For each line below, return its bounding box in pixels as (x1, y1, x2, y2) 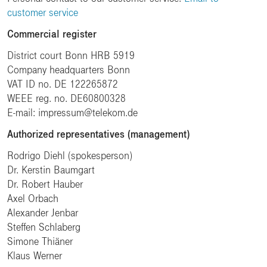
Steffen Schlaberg (7, 222, 80, 232)
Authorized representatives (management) (7, 129, 190, 139)
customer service (7, 7, 78, 18)
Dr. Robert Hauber (7, 179, 83, 190)
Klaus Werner (7, 250, 62, 261)
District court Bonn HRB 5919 (7, 50, 135, 61)
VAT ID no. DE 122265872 (7, 79, 118, 89)
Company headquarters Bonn (7, 64, 130, 75)
